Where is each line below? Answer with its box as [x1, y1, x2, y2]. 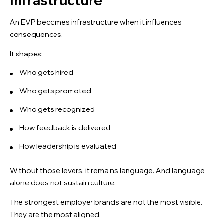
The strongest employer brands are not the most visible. [10, 197, 202, 207]
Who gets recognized [19, 104, 95, 114]
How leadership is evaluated [19, 141, 116, 151]
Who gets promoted [19, 86, 91, 95]
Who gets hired [19, 67, 73, 77]
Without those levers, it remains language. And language [10, 165, 205, 175]
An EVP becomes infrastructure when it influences [10, 17, 182, 27]
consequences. [10, 29, 63, 39]
